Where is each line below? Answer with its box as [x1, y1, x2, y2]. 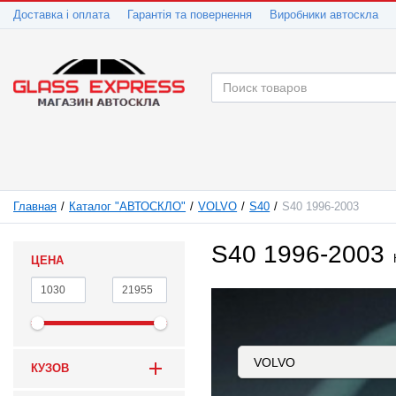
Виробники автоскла [270, 9, 378, 21]
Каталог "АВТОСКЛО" [69, 201, 187, 213]
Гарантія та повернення [127, 9, 252, 21]
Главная [13, 201, 57, 213]
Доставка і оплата [13, 9, 110, 21]
